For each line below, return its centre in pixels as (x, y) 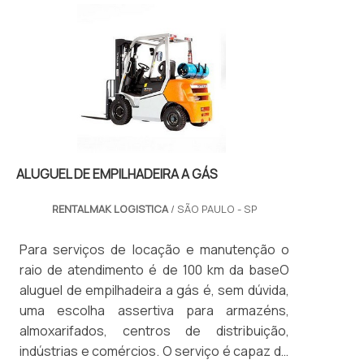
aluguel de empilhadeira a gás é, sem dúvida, (154, 290)
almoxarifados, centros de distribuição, (154, 330)
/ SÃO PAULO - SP (212, 208)
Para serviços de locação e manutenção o (154, 249)
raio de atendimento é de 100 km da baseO (154, 269)
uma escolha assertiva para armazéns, (154, 310)
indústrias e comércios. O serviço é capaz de (154, 351)
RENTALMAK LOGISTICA (110, 208)
